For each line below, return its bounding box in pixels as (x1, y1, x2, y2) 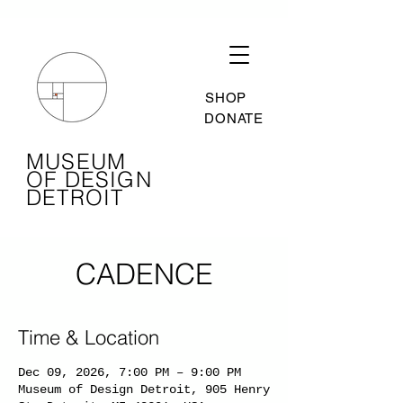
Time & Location (18, 325, 159, 350)
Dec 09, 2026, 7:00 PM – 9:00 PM (18, 365, 241, 380)
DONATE (204, 111, 264, 126)
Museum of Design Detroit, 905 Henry (18, 382, 270, 397)
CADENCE (75, 256, 213, 291)
